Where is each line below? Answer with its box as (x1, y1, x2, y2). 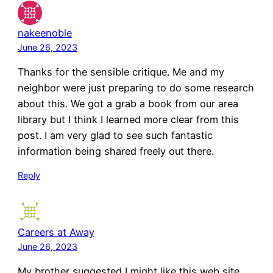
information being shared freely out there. (17, 144, 214, 157)
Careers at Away (17, 225, 94, 238)
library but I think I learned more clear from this (17, 113, 239, 126)
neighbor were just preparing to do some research (17, 81, 254, 94)
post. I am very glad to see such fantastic (17, 129, 213, 141)
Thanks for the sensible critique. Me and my (17, 65, 224, 78)
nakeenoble (17, 26, 72, 39)
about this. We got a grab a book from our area (17, 97, 238, 110)
